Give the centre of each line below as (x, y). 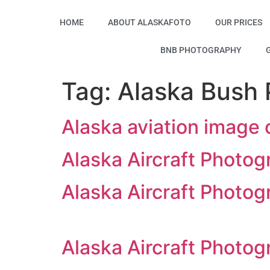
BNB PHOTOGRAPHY (201, 50)
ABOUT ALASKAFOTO (150, 22)
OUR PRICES (239, 22)
